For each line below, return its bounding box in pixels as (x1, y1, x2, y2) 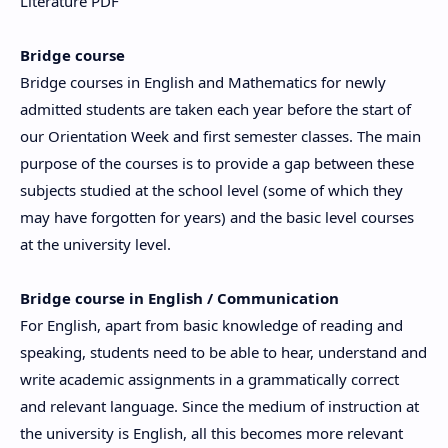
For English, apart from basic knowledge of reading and (20, 315, 403, 335)
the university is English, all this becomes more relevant (20, 423, 403, 443)
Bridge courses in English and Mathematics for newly (20, 72, 386, 92)
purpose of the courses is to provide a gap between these (20, 153, 414, 173)
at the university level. (20, 234, 171, 254)
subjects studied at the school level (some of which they (20, 180, 403, 200)
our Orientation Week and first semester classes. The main (20, 126, 421, 146)
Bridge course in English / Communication (20, 288, 339, 308)
